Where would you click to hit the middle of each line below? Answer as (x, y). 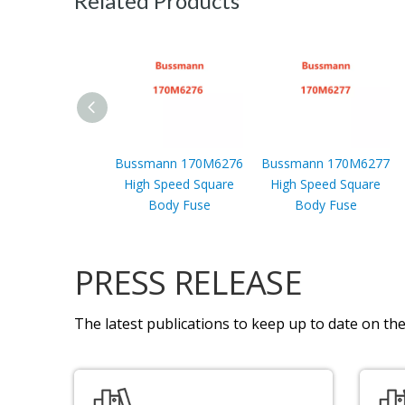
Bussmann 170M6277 (325, 163)
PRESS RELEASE (188, 282)
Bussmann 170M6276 (179, 163)
